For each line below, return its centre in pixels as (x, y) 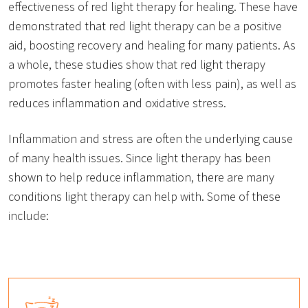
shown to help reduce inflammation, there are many (141, 177)
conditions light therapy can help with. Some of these (144, 196)
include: (29, 215)
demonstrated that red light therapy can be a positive (145, 25)
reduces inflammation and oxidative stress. (117, 102)
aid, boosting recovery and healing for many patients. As (152, 45)
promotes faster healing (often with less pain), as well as (152, 83)
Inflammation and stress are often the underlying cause (151, 138)
